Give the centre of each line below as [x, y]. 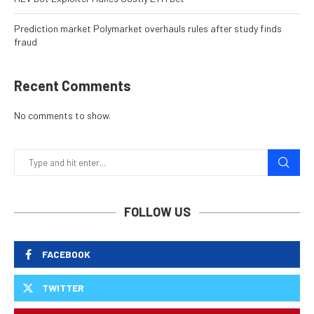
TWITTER [63, 288]
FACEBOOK [66, 254]
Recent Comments [73, 86]
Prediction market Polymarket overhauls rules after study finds [148, 29]
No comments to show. [62, 116]
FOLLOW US [157, 212]
